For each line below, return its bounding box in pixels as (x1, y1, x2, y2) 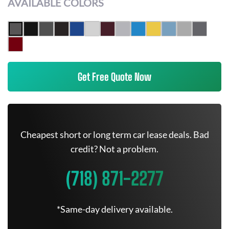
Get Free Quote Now (78, 71, 151, 83)
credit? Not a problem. (71, 143, 158, 154)
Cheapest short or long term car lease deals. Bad (20, 129, 209, 140)
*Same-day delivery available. (56, 203, 173, 215)
